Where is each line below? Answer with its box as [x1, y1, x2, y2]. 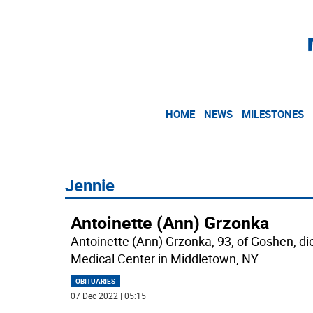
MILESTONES [242, 107, 304, 121]
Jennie [65, 174, 115, 196]
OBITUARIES [75, 276, 115, 286]
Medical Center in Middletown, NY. [70, 250, 261, 267]
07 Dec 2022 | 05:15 [70, 290, 146, 301]
